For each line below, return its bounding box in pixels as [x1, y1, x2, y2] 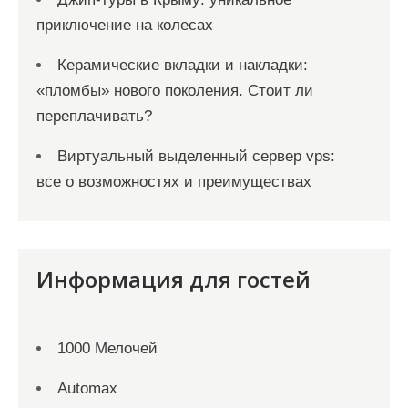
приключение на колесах [36, 16, 213, 34]
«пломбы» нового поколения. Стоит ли [36, 82, 313, 99]
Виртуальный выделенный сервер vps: [57, 148, 335, 165]
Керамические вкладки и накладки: [57, 56, 308, 74]
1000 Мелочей [57, 340, 158, 357]
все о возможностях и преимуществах [36, 173, 311, 190]
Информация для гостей [36, 264, 311, 294]
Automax [57, 380, 117, 397]
